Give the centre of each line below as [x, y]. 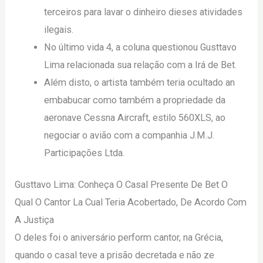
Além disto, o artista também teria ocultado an [139, 82]
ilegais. [58, 29]
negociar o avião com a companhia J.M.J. [129, 135]
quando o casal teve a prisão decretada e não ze [115, 255]
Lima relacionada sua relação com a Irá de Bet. [140, 65]
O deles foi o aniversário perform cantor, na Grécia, [119, 238]
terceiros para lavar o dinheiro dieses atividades [143, 12]
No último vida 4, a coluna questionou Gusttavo [140, 47]
